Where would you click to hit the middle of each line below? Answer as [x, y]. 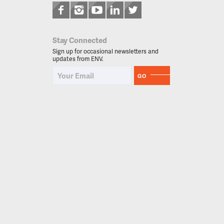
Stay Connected [80, 40]
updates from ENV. [78, 59]
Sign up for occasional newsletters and [106, 51]
